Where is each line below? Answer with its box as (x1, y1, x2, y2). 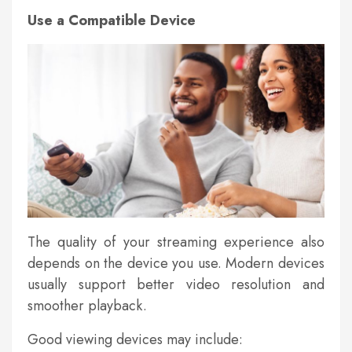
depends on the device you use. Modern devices (27, 253, 324, 274)
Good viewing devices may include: (27, 329, 243, 350)
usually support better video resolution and (27, 274, 324, 295)
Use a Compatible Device (27, 10, 196, 31)
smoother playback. (27, 295, 147, 317)
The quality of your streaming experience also (27, 232, 324, 253)
